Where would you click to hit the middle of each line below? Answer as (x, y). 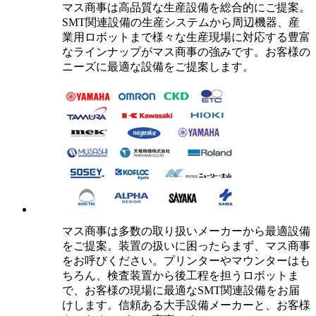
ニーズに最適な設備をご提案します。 (158, 67)
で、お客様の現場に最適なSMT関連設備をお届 (181, 291)
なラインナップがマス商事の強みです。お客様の (186, 52)
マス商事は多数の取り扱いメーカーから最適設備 (186, 231)
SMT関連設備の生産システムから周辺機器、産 (181, 23)
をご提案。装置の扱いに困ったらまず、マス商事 (186, 246)
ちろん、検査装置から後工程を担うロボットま (181, 276)
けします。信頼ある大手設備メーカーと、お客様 (186, 305)
